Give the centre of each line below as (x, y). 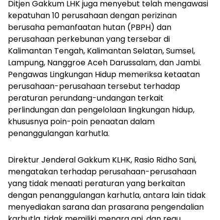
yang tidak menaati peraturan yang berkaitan (96, 184)
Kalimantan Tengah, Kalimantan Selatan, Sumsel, (101, 51)
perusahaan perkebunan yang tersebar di (89, 39)
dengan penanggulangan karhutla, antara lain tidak (107, 195)
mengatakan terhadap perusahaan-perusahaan (102, 172)
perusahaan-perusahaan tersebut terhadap (94, 86)
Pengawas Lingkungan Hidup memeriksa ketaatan (104, 75)
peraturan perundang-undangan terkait (86, 98)
